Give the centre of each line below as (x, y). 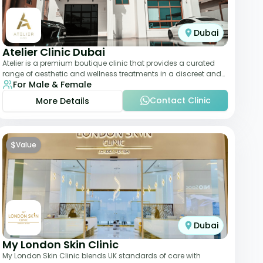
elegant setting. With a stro (50, 84)
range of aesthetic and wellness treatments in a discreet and (112, 74)
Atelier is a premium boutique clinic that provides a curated (109, 63)
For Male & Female (52, 85)
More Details (63, 101)
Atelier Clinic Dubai (54, 52)
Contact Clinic (180, 100)
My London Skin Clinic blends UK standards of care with (102, 256)
